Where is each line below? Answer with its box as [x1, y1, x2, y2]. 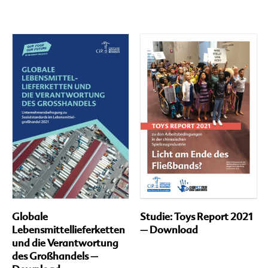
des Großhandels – [12, 249, 98, 262]
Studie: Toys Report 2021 [140, 210, 252, 223]
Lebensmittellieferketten [12, 223, 125, 236]
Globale [12, 210, 48, 223]
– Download [140, 223, 198, 236]
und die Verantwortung [12, 236, 118, 249]
